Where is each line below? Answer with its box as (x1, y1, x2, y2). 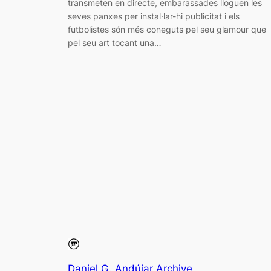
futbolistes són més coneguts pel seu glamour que (68, 24, 266, 35)
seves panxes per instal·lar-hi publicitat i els (68, 11, 240, 22)
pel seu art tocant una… (68, 38, 162, 48)
